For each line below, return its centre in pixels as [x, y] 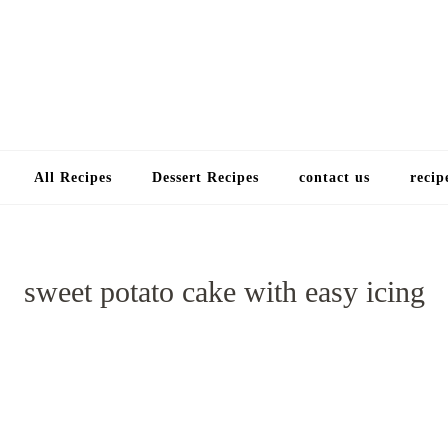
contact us [334, 177]
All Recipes [72, 177]
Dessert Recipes [205, 177]
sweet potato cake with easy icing [224, 292]
